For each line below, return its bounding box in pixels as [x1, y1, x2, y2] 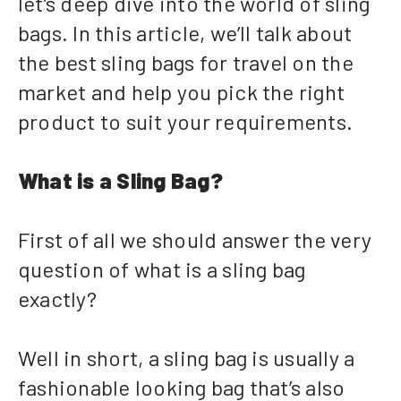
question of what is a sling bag [18, 256, 306, 283]
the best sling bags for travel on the [18, 49, 354, 76]
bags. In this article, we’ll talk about [18, 20, 353, 47]
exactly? [18, 286, 97, 312]
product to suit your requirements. [18, 108, 354, 135]
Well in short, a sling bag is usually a [18, 345, 355, 371]
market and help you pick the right [18, 79, 346, 106]
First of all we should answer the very [18, 226, 372, 253]
